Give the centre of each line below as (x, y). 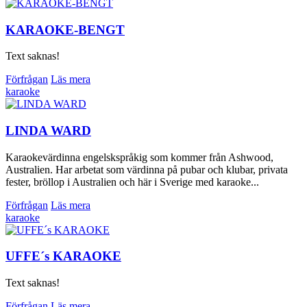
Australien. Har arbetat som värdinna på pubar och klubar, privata (147, 169)
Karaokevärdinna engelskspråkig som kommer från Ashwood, (139, 157)
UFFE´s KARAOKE (63, 256)
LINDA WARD (48, 130)
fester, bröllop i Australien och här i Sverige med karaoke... (132, 182)
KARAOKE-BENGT (65, 29)
